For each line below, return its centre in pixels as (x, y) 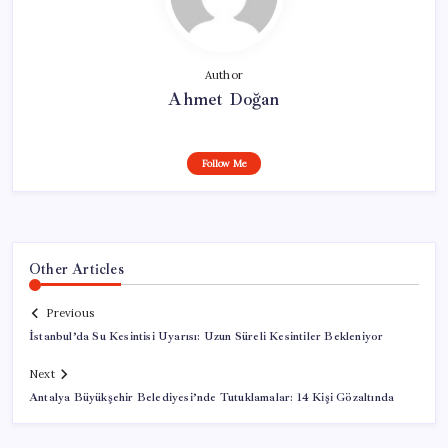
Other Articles (76, 268)
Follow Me (224, 163)
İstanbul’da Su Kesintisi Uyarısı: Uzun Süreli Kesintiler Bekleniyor (206, 337)
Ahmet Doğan (224, 98)
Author (224, 74)
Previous (70, 313)
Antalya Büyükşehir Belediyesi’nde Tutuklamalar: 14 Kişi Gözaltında (212, 398)
